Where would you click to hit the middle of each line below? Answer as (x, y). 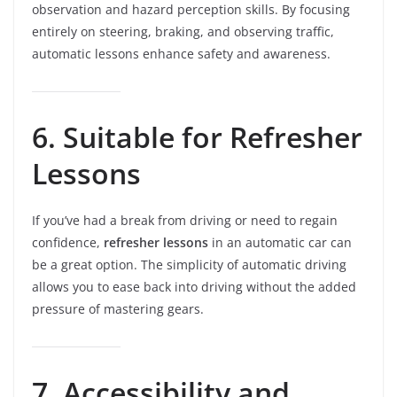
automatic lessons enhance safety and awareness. (181, 54)
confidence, (68, 242)
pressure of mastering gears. (118, 309)
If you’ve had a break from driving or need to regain (185, 220)
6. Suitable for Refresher (197, 137)
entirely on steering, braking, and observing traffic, (183, 31)
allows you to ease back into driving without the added (194, 287)
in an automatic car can (280, 242)
